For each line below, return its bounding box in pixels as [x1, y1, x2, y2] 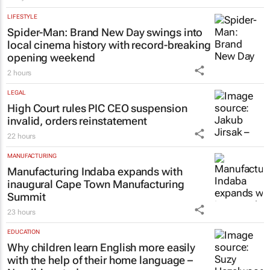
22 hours [7, 162, 36, 171]
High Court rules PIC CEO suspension [7, 132, 187, 145]
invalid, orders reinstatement [7, 145, 148, 158]
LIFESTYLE [7, 43, 38, 51]
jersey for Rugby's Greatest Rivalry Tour [7, 5, 197, 19]
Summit [7, 221, 46, 234]
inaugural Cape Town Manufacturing [7, 208, 184, 221]
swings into [144, 56, 203, 69]
